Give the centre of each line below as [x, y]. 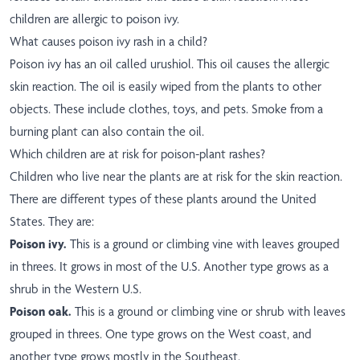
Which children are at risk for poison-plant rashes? [137, 154]
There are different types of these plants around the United [163, 199]
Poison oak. [42, 312]
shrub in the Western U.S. [76, 289]
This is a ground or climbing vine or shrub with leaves [210, 312]
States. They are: [52, 222]
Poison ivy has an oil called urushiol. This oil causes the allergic [170, 64]
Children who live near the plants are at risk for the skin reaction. [176, 177]
